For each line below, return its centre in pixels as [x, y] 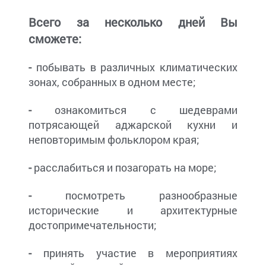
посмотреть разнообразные [134, 196]
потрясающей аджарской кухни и [133, 125]
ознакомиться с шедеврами [134, 110]
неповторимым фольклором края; [114, 140]
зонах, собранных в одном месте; [112, 82]
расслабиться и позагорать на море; [124, 168]
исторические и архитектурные [133, 210]
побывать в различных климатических [134, 67]
